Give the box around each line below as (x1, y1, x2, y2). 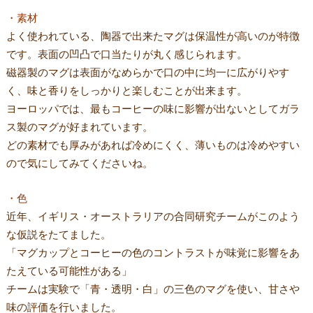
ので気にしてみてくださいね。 (6, 156, 153, 169)
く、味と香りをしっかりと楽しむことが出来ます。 (6, 83, 247, 96)
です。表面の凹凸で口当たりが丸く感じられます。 (6, 47, 247, 60)
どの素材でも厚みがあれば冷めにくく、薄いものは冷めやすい (6, 138, 300, 151)
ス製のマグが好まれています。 (6, 119, 153, 133)
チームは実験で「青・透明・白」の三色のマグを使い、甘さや (6, 282, 300, 296)
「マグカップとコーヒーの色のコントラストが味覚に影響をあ (6, 246, 300, 259)
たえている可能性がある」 (6, 264, 132, 277)
